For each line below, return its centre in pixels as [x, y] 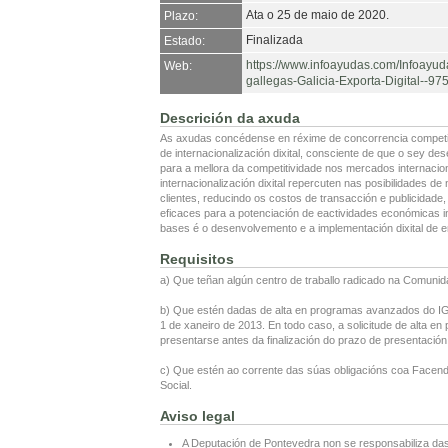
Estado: [184, 41]
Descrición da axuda [230, 118]
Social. [176, 384]
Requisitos [197, 259]
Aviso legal [197, 415]
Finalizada [274, 40]
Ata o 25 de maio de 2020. [317, 15]
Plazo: [181, 16]
